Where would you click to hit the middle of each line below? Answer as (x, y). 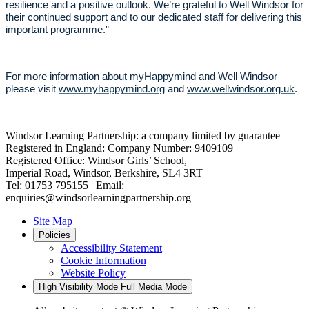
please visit (32, 89)
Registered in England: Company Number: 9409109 (119, 148)
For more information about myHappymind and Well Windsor (141, 77)
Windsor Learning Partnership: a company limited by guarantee (143, 136)
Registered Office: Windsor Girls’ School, (96, 161)
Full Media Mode (154, 287)
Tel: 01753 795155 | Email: (65, 186)
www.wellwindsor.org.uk (241, 89)
